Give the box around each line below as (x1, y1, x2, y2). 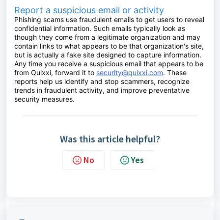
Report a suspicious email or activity (14, 5, 164, 15)
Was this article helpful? (60, 133, 160, 145)
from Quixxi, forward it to (14, 68, 96, 77)
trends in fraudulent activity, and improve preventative (14, 86, 190, 94)
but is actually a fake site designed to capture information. (14, 51, 201, 59)
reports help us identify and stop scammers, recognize (14, 77, 190, 85)
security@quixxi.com (96, 68, 163, 77)
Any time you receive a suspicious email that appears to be (14, 59, 203, 68)
